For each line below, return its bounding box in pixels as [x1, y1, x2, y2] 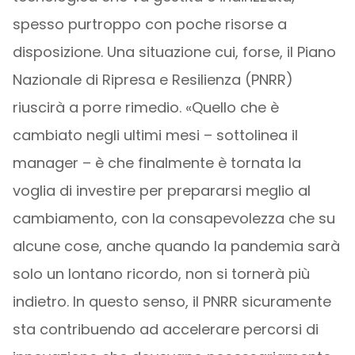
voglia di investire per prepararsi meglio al [12, 181, 311, 200]
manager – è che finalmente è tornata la [12, 153, 301, 173]
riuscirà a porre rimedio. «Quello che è [12, 97, 279, 117]
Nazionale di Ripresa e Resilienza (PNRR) [12, 70, 293, 90]
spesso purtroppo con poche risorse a [12, 14, 287, 34]
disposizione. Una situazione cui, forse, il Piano [12, 42, 336, 62]
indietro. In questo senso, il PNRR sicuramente [12, 292, 331, 311]
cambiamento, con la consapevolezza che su [12, 208, 335, 228]
